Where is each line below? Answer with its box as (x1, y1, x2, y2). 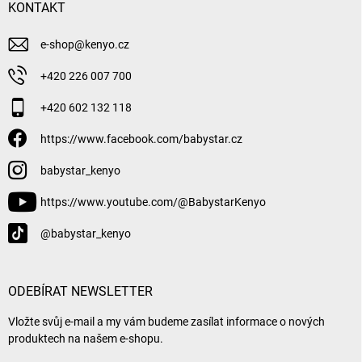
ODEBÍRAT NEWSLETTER (8, 283, 153, 299)
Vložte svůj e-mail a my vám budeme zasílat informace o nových (8, 314, 325, 328)
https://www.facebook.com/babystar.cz (40, 132, 242, 145)
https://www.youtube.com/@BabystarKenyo (40, 195, 266, 208)
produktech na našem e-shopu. (8, 331, 163, 345)
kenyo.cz (85, 37, 129, 51)
